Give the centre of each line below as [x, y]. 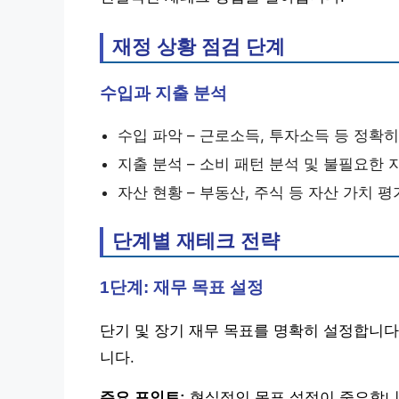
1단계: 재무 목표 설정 [182, 287]
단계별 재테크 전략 [196, 240]
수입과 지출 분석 [163, 93]
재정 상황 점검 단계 [199, 46]
